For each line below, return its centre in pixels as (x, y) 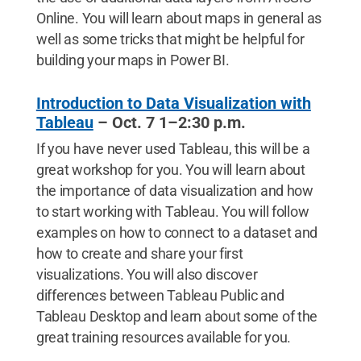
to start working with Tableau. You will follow (172, 212)
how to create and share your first (139, 253)
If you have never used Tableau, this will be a (173, 149)
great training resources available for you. (164, 337)
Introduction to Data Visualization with (173, 103)
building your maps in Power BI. (133, 60)
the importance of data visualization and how (174, 191)
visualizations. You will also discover (147, 274)
